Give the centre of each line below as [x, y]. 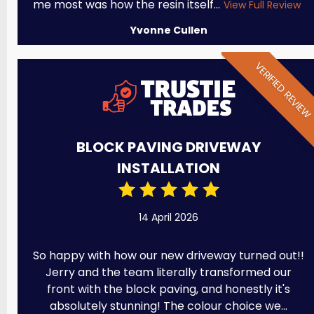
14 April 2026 [169, 217]
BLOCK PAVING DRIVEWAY [169, 147]
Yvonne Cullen [169, 30]
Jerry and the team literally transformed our [169, 272]
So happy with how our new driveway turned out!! [169, 255]
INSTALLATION [169, 168]
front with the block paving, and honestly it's [169, 289]
